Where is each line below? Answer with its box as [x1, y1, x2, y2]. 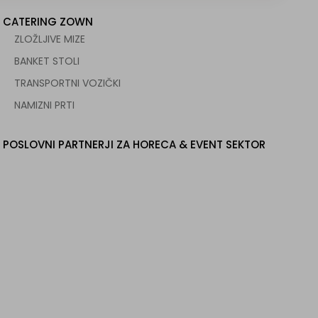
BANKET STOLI [13, 54, 79, 68]
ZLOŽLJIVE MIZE [13, 32, 85, 46]
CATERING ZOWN [2, 14, 93, 29]
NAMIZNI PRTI [13, 98, 75, 112]
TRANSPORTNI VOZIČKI [13, 76, 121, 90]
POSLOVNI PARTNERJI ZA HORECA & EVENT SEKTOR [2, 137, 265, 152]
